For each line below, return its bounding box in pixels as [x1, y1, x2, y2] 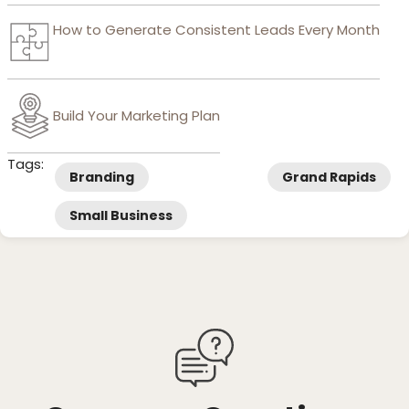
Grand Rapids [282, 167, 376, 186]
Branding [69, 167, 134, 186]
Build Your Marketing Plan [53, 105, 220, 125]
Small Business [69, 205, 173, 225]
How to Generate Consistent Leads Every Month [53, 19, 380, 39]
